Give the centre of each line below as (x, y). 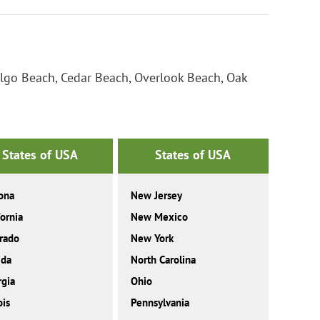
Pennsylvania (160, 303)
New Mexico (159, 217)
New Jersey (156, 196)
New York (152, 239)
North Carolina (163, 260)
